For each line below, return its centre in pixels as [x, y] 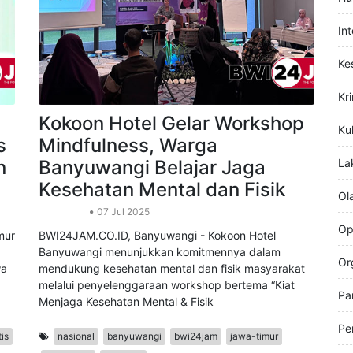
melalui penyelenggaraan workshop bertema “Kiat [167, 333]
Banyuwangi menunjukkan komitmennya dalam [160, 299]
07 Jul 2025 [122, 259]
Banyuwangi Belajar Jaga [152, 215]
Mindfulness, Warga [128, 193]
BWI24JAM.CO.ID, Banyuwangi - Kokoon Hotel [157, 283]
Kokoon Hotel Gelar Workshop [171, 171]
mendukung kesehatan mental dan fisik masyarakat [172, 316]
